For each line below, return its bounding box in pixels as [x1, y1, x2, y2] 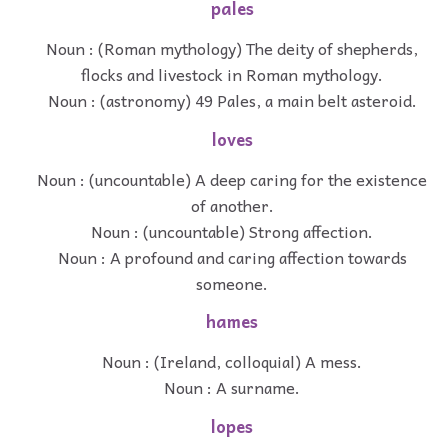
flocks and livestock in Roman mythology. [81, 60, 383, 87]
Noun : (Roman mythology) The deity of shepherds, [46, 34, 418, 61]
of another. [190, 191, 274, 218]
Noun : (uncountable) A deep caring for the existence [37, 165, 427, 192]
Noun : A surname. [164, 374, 300, 401]
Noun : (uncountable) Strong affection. [91, 217, 373, 244]
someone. [196, 269, 268, 296]
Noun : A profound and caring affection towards [57, 243, 407, 270]
